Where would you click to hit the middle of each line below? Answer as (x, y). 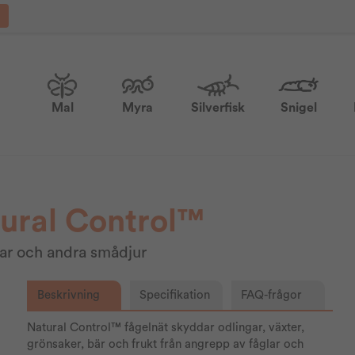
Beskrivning (69, 295)
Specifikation (174, 295)
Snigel (298, 108)
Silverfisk (218, 108)
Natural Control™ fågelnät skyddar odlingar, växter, (166, 327)
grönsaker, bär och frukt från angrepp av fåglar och (166, 344)
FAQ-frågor (272, 295)
